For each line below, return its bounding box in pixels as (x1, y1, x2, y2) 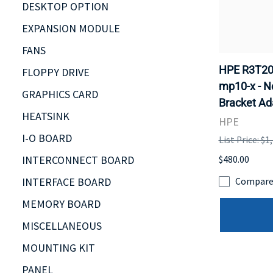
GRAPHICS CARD (22, 87, 98, 101)
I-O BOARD (22, 130, 72, 145)
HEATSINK (22, 108, 69, 123)
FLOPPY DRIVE (22, 65, 90, 79)
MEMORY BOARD (22, 196, 101, 211)
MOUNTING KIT (22, 240, 95, 255)
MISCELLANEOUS (22, 218, 102, 233)
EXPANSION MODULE (22, 21, 120, 35)
